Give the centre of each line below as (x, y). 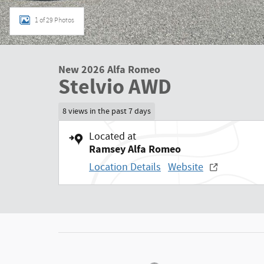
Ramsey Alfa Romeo (135, 149)
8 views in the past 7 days (106, 111)
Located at (113, 136)
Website (186, 167)
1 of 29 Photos (55, 20)
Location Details (125, 167)
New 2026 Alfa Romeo (109, 70)
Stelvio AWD (115, 87)
